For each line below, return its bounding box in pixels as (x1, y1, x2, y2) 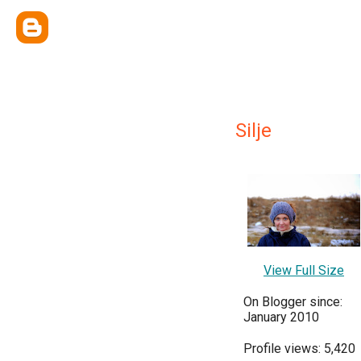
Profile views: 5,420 (243, 341, 355, 357)
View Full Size (263, 263, 344, 279)
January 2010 (243, 309, 319, 326)
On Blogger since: (243, 294, 342, 310)
